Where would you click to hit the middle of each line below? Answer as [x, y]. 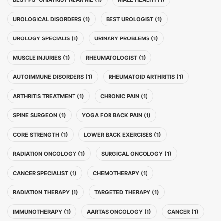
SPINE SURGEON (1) [39, 115]
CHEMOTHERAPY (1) [120, 173]
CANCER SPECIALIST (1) [45, 173]
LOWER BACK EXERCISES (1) [123, 135]
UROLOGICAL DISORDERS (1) [52, 19]
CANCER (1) [183, 212]
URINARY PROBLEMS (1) [126, 38]
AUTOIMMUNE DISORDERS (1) [53, 77]
